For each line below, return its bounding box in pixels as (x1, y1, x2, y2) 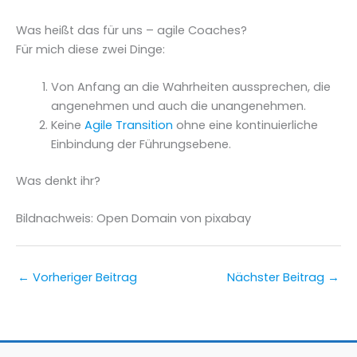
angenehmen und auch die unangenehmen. (50, 97, 306, 114)
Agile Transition (84, 116, 173, 133)
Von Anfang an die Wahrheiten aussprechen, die (50, 78, 331, 95)
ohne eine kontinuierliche (172, 116, 318, 133)
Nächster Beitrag (227, 269, 328, 285)
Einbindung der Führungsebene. (50, 135, 231, 152)
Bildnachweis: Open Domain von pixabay (16, 210, 251, 227)
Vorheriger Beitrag (29, 269, 137, 285)
